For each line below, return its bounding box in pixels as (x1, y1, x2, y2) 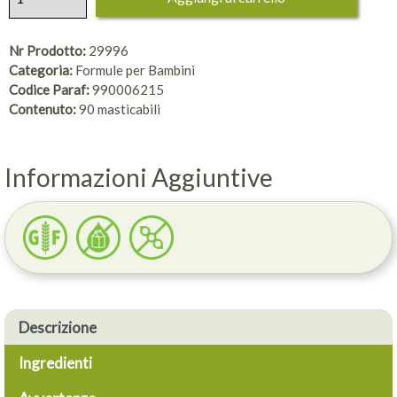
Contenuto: (9, 101, 76, 118)
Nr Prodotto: (9, 43, 86, 59)
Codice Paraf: (9, 82, 90, 98)
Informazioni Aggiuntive (4, 162, 273, 193)
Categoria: (9, 62, 73, 79)
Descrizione (19, 318, 97, 338)
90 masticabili (79, 101, 160, 118)
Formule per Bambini (75, 62, 195, 79)
